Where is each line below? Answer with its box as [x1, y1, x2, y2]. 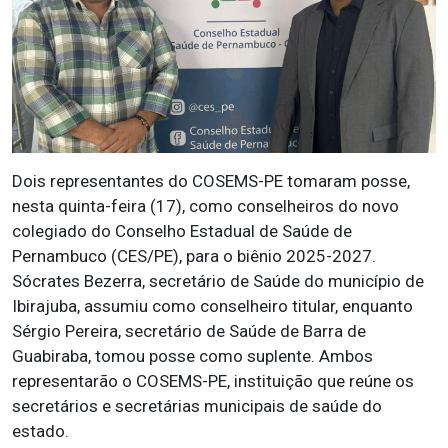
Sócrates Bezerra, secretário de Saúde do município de [12, 271, 424, 291]
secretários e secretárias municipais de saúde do [12, 396, 382, 416]
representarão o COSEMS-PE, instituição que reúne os [12, 371, 414, 391]
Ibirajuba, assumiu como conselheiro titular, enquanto [12, 296, 413, 316]
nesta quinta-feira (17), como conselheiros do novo [12, 196, 399, 216]
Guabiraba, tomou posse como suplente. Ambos [12, 346, 373, 366]
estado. [12, 421, 69, 441]
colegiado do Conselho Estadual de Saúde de [12, 221, 352, 241]
